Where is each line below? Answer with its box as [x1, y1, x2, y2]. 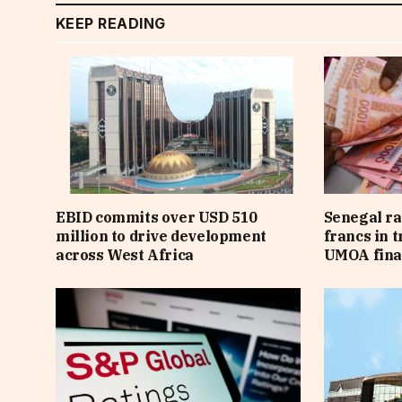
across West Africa [56, 245, 194, 264]
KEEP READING [56, 13, 166, 32]
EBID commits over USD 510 [56, 207, 258, 226]
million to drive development [56, 226, 267, 245]
